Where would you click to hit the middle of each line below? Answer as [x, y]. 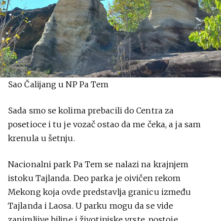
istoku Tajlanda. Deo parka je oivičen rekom [94, 178]
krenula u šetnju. [41, 138]
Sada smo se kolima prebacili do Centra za [91, 110]
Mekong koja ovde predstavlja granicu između [100, 192]
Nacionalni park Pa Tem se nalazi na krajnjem [98, 164]
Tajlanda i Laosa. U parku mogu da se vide [91, 205]
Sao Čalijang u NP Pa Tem [58, 84]
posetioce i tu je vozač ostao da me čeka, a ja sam [105, 124]
